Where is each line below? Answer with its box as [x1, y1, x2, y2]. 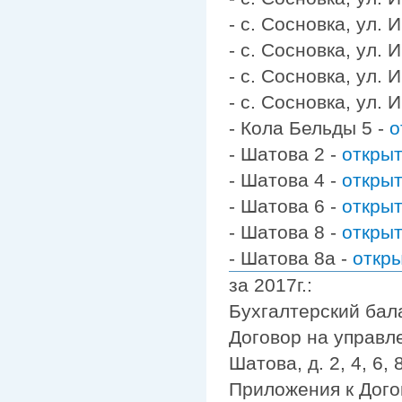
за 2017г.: [229, 274, 312, 295]
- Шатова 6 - [229, 195, 342, 216]
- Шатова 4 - [229, 169, 342, 190]
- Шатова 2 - [229, 143, 342, 164]
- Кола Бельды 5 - [229, 117, 389, 138]
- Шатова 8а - [229, 247, 353, 268]
